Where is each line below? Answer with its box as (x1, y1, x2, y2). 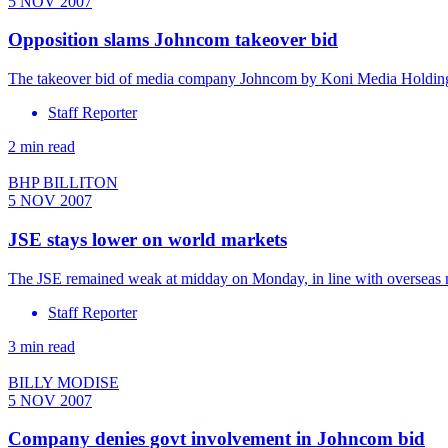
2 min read (8, 138, 75, 156)
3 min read (8, 337, 75, 355)
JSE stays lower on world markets (8, 228, 287, 250)
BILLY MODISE (8, 373, 119, 391)
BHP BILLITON (8, 174, 118, 192)
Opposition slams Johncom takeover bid (8, 29, 338, 51)
